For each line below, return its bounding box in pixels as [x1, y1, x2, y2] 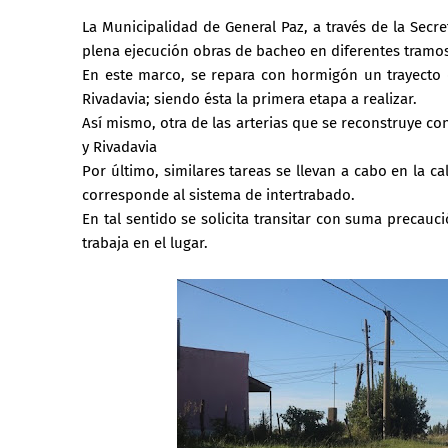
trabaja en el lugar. [82, 234, 208, 252]
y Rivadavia [82, 138, 157, 156]
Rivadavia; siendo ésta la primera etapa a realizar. [82, 90, 417, 108]
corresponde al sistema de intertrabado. [82, 186, 355, 204]
